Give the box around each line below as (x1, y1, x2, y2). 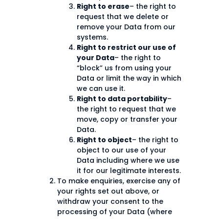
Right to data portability (77, 94, 167, 104)
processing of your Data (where (57, 207, 172, 217)
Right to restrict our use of (77, 43, 176, 53)
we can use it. (77, 84, 125, 94)
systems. (77, 32, 108, 43)
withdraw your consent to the (57, 197, 163, 207)
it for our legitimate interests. (77, 166, 181, 176)
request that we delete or (77, 12, 169, 22)
